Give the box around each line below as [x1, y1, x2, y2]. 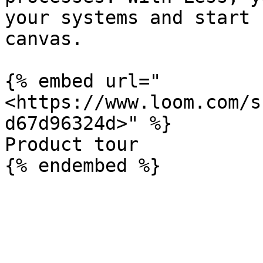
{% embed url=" [5, 70, 161, 92]
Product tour [5, 134, 139, 155]
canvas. [5, 28, 83, 49]
